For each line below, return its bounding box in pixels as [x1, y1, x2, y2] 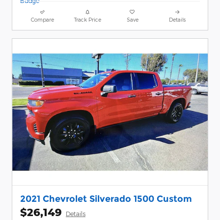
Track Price [74, 16, 101, 23]
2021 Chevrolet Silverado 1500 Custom [20, 193, 192, 204]
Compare [31, 16, 55, 23]
